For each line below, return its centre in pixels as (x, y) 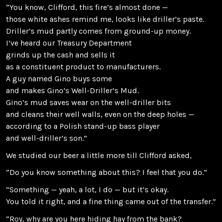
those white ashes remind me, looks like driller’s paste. (105, 19)
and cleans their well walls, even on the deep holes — (100, 114)
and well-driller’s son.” (47, 138)
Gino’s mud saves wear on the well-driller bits (88, 103)
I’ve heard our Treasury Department (69, 43)
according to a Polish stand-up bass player (83, 126)
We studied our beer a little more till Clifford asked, (99, 155)
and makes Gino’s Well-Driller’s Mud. (72, 91)
